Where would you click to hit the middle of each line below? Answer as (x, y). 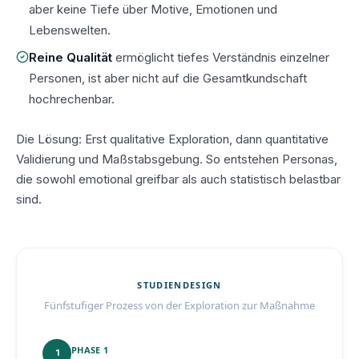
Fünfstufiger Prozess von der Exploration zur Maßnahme (179, 305)
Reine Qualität (71, 57)
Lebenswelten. (70, 30)
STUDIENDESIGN (179, 284)
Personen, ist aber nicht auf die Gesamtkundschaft (168, 78)
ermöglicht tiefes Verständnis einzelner (221, 57)
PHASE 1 (90, 349)
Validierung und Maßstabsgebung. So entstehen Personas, (177, 159)
